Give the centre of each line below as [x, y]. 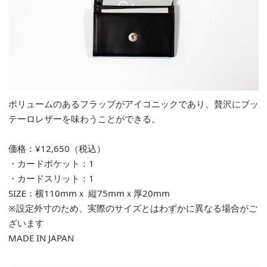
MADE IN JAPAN [41, 237]
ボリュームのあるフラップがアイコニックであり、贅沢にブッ [133, 103]
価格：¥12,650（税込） [57, 148]
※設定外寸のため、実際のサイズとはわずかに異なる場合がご [133, 208]
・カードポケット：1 [51, 163]
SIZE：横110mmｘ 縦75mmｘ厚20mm [89, 193]
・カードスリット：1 [51, 178]
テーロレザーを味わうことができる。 [84, 118]
